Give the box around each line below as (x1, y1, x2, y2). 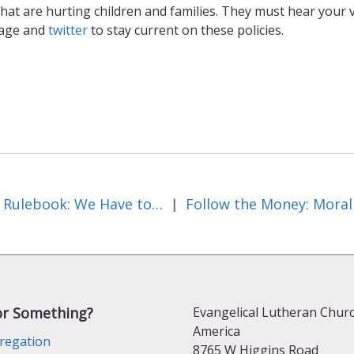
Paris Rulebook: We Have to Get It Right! (152, 194, 163, 213)
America (193, 322, 240, 340)
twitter (48, 21, 88, 39)
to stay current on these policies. (88, 21, 284, 39)
